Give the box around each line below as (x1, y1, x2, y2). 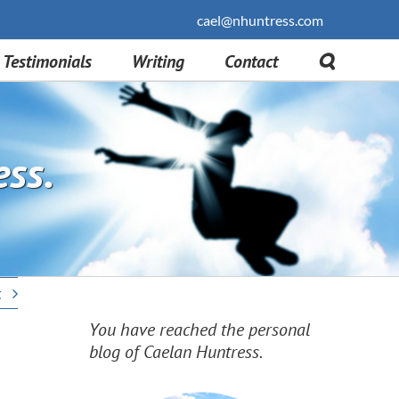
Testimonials (3, 50, 92, 73)
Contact (224, 50, 278, 73)
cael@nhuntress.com (197, 11, 323, 28)
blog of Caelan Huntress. (89, 339, 263, 363)
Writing (132, 50, 184, 73)
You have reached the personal (89, 317, 310, 341)
